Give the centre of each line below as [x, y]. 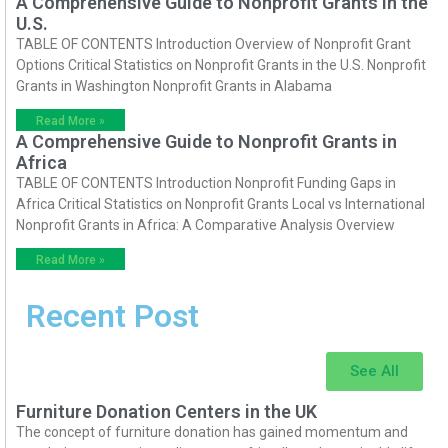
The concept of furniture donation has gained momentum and [212, 432]
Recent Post [112, 316]
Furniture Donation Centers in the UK [166, 412]
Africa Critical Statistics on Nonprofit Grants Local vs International [220, 204]
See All [374, 371]
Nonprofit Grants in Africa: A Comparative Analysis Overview [205, 225]
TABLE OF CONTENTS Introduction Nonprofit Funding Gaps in [206, 183]
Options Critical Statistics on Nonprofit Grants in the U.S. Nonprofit [221, 65]
